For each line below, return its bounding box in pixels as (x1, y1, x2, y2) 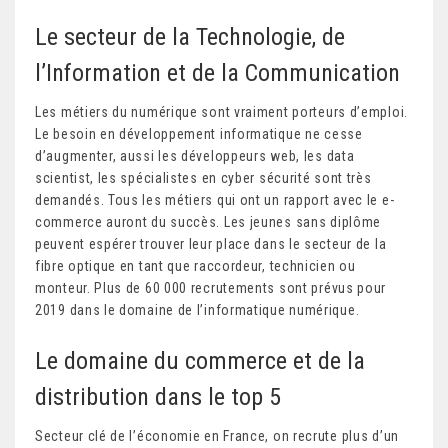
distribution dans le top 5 (35, 382, 281, 411)
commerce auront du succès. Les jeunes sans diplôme (35, 213, 382, 230)
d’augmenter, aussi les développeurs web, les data (35, 147, 355, 164)
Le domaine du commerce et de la (35, 346, 365, 375)
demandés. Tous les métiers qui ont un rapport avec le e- (35, 191, 395, 208)
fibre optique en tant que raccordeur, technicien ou (35, 257, 356, 274)
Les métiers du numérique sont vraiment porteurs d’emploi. (35, 103, 408, 120)
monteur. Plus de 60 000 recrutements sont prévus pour (35, 279, 387, 296)
